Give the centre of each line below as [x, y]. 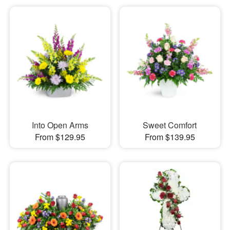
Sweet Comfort [170, 125]
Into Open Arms [60, 125]
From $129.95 [60, 137]
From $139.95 [170, 137]
